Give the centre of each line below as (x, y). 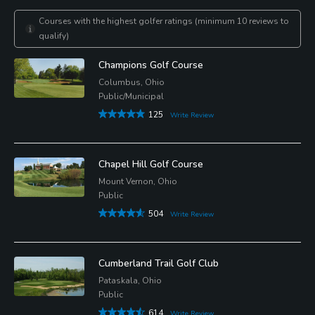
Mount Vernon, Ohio (138, 181)
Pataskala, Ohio (130, 280)
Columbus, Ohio (131, 82)
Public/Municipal (131, 96)
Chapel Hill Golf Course (151, 164)
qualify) (54, 36)
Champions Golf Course (151, 65)
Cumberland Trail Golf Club (159, 263)
